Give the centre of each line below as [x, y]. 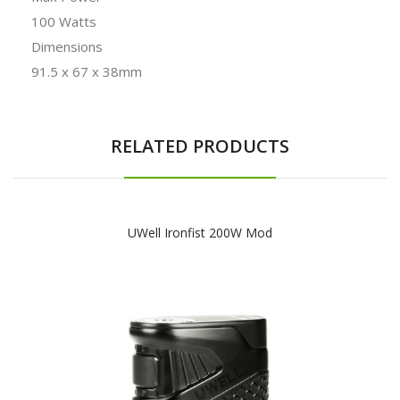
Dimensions [67, 46]
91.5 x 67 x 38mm [87, 71]
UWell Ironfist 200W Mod [200, 232]
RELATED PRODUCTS [200, 146]
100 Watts [64, 21]
